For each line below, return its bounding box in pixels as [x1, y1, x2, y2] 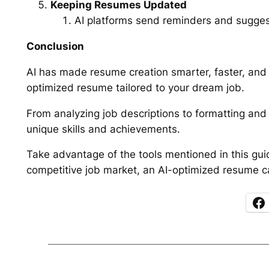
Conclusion [26, 40, 84, 53]
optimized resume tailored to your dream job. [26, 81, 244, 94]
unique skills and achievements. [26, 122, 180, 135]
